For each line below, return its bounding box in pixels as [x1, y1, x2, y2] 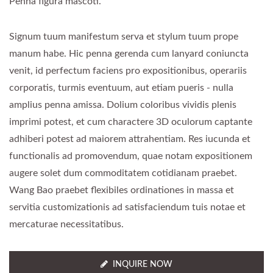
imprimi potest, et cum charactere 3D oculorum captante [9, 116, 252, 127]
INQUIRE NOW [113, 260, 172, 269]
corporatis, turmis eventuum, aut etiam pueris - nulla [9, 82, 233, 93]
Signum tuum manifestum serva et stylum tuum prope [9, 31, 238, 41]
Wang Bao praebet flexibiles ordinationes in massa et [9, 185, 234, 195]
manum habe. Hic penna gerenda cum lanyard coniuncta [9, 48, 249, 58]
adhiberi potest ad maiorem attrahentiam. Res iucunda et [9, 133, 250, 144]
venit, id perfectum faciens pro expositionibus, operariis [9, 65, 247, 76]
